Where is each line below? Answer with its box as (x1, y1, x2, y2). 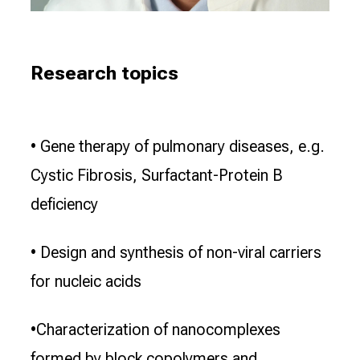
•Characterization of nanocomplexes (31, 320, 280, 340)
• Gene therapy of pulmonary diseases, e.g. (31, 137, 325, 157)
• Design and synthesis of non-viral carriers (31, 243, 321, 263)
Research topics (31, 61, 178, 84)
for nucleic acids (31, 272, 141, 292)
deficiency (31, 194, 98, 215)
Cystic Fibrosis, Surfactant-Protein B (31, 166, 283, 186)
